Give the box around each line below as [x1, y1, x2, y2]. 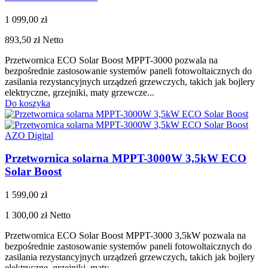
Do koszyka [5, 98, 50, 108]
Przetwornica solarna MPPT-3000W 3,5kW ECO [5, 152, 246, 165]
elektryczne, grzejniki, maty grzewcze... [5, 87, 154, 98]
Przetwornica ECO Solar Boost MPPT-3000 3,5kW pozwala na [5, 230, 246, 241]
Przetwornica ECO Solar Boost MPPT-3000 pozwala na [5, 54, 218, 65]
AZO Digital [5, 130, 53, 141]
